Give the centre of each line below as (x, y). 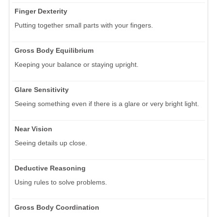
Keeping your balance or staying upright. (77, 64)
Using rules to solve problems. (61, 182)
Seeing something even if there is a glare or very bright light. (107, 103)
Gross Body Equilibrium (54, 50)
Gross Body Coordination (57, 207)
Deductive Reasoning (50, 168)
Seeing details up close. (51, 143)
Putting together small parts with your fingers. (84, 25)
